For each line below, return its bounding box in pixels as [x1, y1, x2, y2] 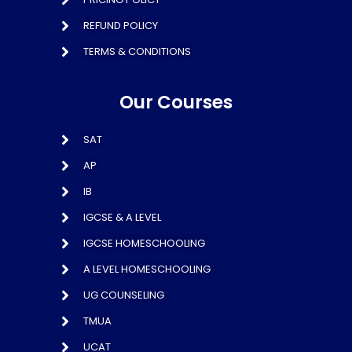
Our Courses [119, 90, 233, 115]
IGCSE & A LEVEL [83, 210, 161, 225]
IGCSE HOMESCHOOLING [83, 236, 205, 251]
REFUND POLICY [83, 18, 158, 33]
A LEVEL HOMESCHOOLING [83, 262, 211, 277]
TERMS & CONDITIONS [83, 44, 191, 59]
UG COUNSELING [83, 288, 164, 302]
